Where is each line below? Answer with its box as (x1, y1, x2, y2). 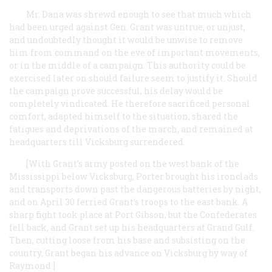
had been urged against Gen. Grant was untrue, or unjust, (9, 21, 245, 33)
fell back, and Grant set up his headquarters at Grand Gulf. (9, 221, 254, 233)
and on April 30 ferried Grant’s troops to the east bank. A (9, 195, 248, 208)
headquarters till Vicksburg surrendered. (9, 135, 185, 148)
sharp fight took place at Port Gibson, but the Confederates (9, 208, 257, 220)
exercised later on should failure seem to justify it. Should (9, 72, 257, 84)
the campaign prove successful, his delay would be (9, 84, 223, 97)
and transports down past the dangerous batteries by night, (9, 183, 261, 195)
